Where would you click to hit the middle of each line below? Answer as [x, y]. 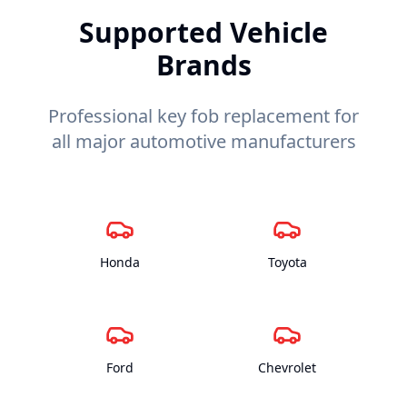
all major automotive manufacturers [203, 141]
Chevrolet [287, 367]
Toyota [287, 262]
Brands [203, 65]
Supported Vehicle [203, 32]
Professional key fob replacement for [203, 115]
